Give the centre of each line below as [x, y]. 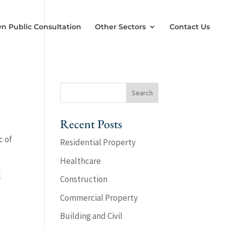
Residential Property [98, 142]
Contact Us [190, 27]
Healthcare [81, 161]
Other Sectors [120, 27]
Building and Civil [92, 216]
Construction [84, 179]
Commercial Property [99, 197]
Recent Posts [91, 124]
